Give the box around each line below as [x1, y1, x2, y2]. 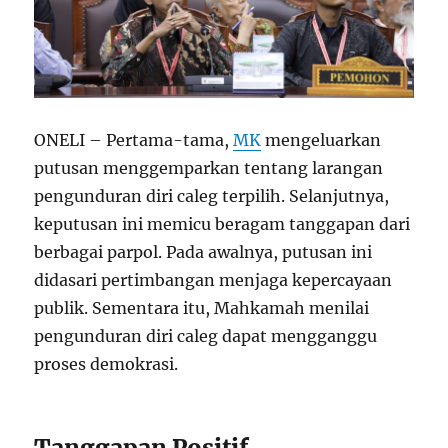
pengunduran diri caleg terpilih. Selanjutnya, [34, 185, 390, 206]
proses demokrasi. [34, 353, 179, 374]
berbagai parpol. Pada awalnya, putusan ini [34, 241, 373, 262]
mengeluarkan [261, 129, 382, 150]
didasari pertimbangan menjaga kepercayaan [34, 269, 393, 290]
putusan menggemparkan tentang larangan [34, 157, 384, 178]
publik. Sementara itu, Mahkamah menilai [34, 297, 370, 318]
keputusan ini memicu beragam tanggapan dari [34, 213, 411, 234]
